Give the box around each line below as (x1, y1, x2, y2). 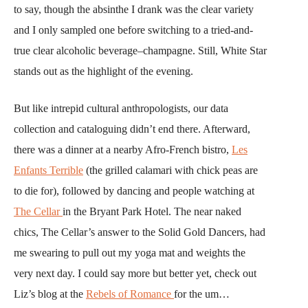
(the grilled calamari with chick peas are (83, 164, 258, 177)
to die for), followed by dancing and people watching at (14, 185, 254, 197)
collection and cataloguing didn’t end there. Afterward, (14, 123, 250, 135)
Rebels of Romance (86, 288, 174, 300)
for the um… (174, 288, 230, 300)
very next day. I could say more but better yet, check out (14, 267, 256, 280)
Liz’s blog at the (14, 288, 86, 300)
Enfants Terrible (14, 164, 83, 177)
